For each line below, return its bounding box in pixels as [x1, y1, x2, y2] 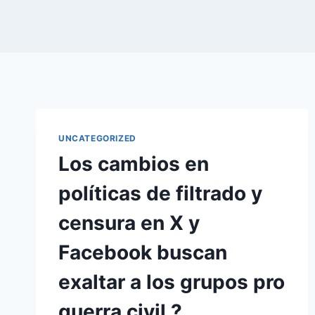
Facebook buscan [58, 240, 227, 264]
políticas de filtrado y [58, 181, 262, 205]
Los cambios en [58, 151, 209, 176]
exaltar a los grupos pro [58, 269, 285, 294]
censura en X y [58, 210, 200, 235]
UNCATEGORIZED [58, 133, 136, 143]
